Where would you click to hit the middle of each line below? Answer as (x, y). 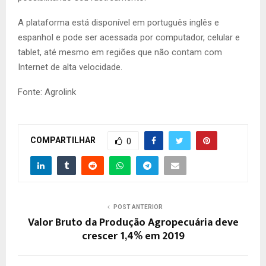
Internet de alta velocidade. (70, 67)
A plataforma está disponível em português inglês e (118, 23)
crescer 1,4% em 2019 (133, 237)
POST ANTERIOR (138, 207)
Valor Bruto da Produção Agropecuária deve (133, 223)
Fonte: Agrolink (47, 92)
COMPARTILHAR (63, 140)
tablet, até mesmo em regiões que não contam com (120, 53)
